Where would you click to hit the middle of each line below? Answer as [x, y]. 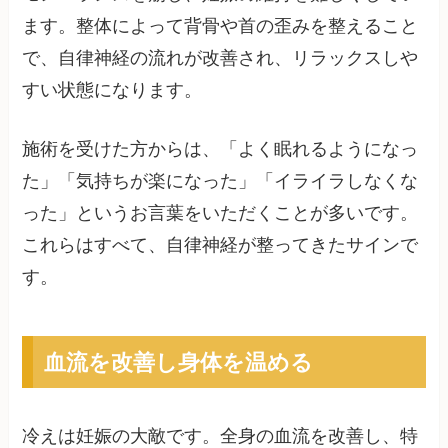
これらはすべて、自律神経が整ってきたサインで [220, 245]
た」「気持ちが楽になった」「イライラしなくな [220, 181]
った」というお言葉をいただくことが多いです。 [220, 213]
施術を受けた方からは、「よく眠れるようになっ [220, 149]
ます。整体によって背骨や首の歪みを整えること [220, 26]
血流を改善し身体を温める [178, 362]
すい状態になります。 [112, 90]
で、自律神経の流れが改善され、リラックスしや [220, 58]
